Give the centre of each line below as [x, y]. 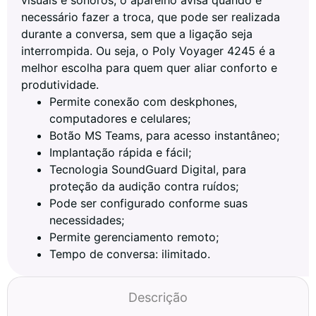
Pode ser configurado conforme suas [148, 203]
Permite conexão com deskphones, [143, 101]
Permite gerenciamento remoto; [134, 237]
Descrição [158, 297]
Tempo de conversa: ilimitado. [130, 254]
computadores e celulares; [120, 118]
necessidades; [87, 220]
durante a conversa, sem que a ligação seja [137, 34]
